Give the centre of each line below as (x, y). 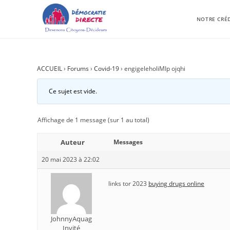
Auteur (72, 142)
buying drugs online (176, 184)
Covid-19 (107, 69)
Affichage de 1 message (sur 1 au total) (93, 120)
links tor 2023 (128, 184)
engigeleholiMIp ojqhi (155, 69)
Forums (78, 69)
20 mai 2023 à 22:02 (71, 159)
